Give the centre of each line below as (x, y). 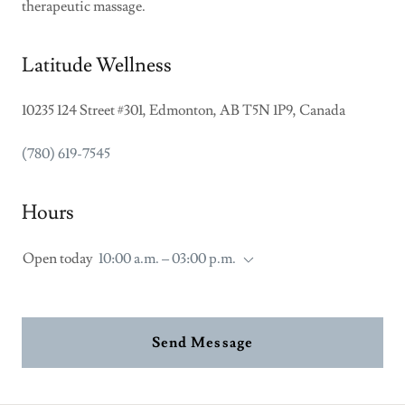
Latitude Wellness (97, 66)
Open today (58, 259)
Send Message (202, 343)
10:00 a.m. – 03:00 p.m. (167, 259)
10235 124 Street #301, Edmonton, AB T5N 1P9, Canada (184, 111)
